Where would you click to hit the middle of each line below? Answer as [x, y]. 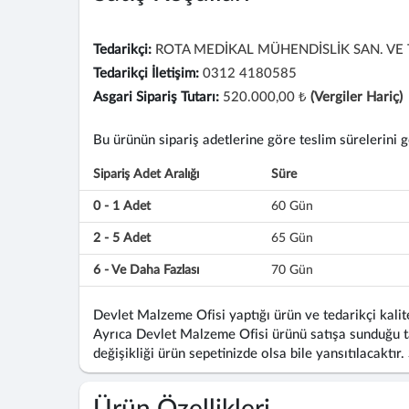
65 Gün [292, 238]
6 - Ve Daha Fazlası [146, 270]
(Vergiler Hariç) [357, 97]
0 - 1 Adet [122, 206]
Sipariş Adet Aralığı [146, 174]
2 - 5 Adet [122, 238]
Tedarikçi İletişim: [146, 73]
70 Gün [292, 270]
